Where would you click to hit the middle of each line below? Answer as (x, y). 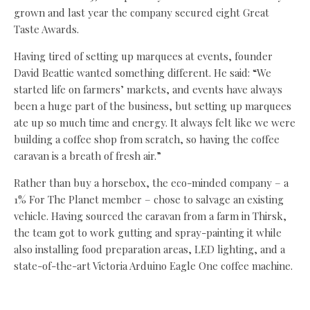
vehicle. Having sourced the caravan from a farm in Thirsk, (150, 216)
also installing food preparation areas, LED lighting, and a (149, 249)
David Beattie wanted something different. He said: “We (143, 73)
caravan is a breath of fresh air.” (88, 156)
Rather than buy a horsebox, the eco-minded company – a (151, 183)
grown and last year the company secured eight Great (142, 13)
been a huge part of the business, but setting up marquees (153, 106)
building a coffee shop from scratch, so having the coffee (147, 139)
